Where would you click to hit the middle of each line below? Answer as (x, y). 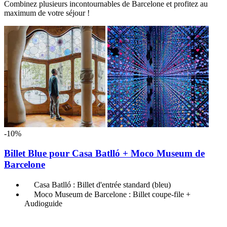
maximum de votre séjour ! (47, 13)
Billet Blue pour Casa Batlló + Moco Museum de (104, 153)
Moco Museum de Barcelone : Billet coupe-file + (112, 194)
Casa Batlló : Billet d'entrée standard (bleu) (102, 184)
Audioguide (43, 203)
